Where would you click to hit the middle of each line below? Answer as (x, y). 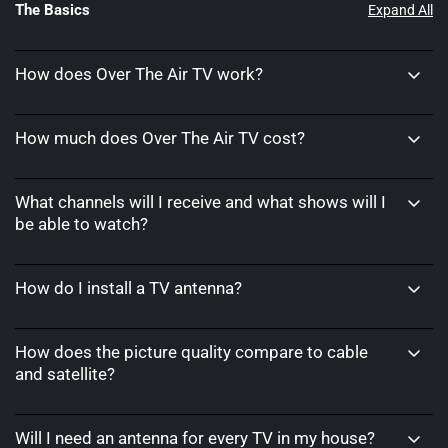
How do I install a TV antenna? (128, 288)
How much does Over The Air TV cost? (160, 138)
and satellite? (65, 374)
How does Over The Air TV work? (139, 74)
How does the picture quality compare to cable (191, 352)
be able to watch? (81, 224)
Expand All (400, 10)
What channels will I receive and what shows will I (200, 202)
